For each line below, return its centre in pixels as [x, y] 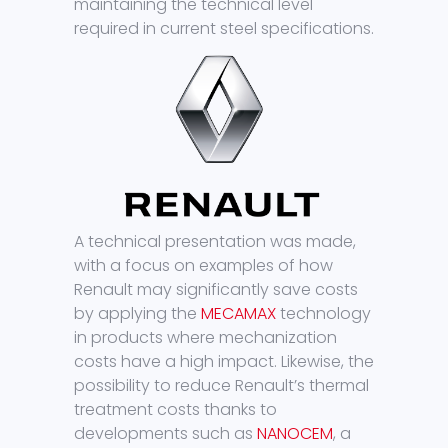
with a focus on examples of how [203, 266]
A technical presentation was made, [215, 242]
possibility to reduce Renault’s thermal [221, 386]
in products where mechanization [205, 338]
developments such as [165, 434]
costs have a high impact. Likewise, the [224, 362]
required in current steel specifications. [224, 29]
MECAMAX [238, 314]
